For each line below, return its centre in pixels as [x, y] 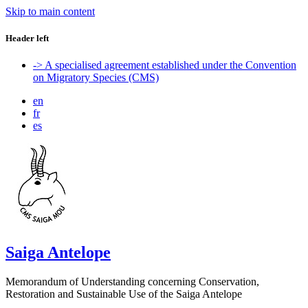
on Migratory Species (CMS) [96, 78]
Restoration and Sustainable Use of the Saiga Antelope [124, 294]
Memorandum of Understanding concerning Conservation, [132, 282]
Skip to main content [50, 11]
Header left [27, 38]
